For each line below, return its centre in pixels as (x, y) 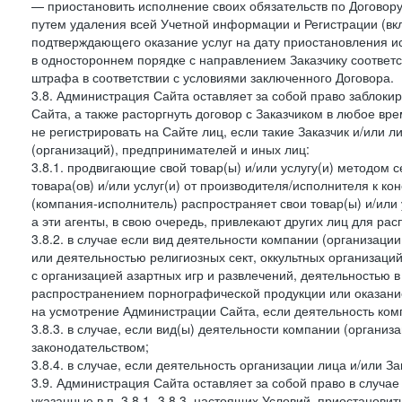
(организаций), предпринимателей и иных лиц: (170, 149)
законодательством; (90, 346)
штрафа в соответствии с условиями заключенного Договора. (213, 77)
